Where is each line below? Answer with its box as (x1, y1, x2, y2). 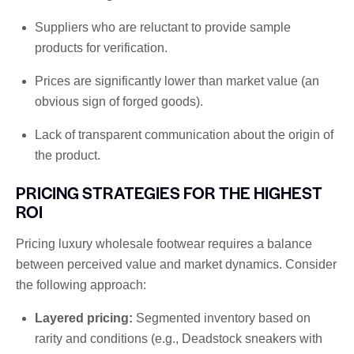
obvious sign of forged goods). (35, 94, 203, 108)
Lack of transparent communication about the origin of (35, 127, 333, 141)
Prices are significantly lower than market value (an (35, 73, 319, 88)
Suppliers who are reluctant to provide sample (35, 20, 291, 34)
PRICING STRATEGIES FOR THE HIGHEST (16, 180, 322, 204)
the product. (35, 148, 100, 162)
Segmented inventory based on (133, 311, 311, 325)
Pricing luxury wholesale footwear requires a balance (16, 236, 312, 250)
